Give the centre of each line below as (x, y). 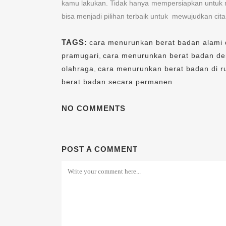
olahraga (78, 69)
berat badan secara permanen (117, 82)
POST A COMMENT (100, 149)
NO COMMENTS (94, 108)
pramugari (80, 56)
